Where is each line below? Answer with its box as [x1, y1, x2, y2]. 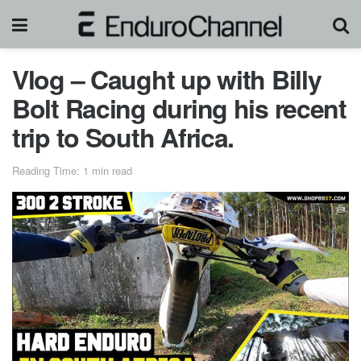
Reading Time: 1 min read [12, 162, 132, 178]
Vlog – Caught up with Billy [12, 60, 322, 98]
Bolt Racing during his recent [12, 89, 346, 127]
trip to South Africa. [12, 118, 234, 156]
